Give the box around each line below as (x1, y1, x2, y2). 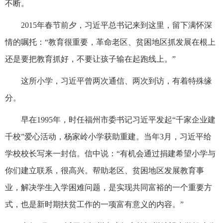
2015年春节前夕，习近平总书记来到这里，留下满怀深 (21, 20, 212, 29)
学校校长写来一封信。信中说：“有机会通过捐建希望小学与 (5, 149, 216, 158)
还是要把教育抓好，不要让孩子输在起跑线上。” (5, 54, 176, 63)
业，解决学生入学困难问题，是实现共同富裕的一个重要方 (5, 183, 212, 192)
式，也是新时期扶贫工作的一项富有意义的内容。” (5, 200, 184, 209)
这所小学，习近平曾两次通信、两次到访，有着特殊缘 (21, 76, 212, 85)
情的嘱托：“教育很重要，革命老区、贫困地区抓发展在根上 (5, 37, 216, 46)
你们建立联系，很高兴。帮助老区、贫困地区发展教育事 (5, 166, 204, 175)
